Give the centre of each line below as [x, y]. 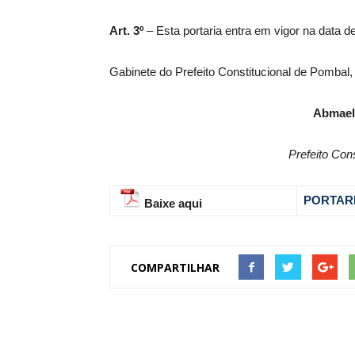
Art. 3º [126, 31]
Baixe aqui [173, 204]
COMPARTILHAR [175, 267]
